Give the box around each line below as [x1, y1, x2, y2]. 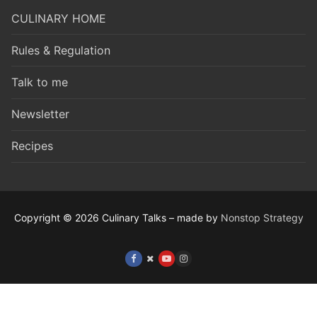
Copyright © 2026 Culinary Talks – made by [13, 211, 221, 224]
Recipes [11, 139, 53, 154]
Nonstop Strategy [220, 211, 304, 224]
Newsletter [11, 107, 69, 122]
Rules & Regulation [11, 42, 110, 57]
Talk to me [11, 74, 68, 89]
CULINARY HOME [11, 11, 106, 25]
